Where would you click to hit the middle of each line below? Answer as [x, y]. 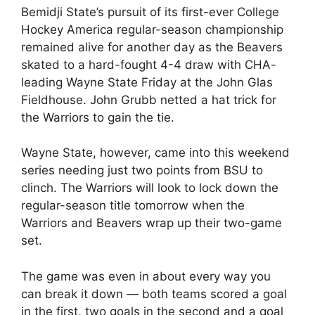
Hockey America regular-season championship [152, 29]
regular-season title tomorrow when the [133, 205]
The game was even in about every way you [146, 276]
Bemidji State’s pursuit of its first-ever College [150, 12]
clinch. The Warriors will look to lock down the [150, 188]
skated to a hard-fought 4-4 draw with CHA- [149, 64]
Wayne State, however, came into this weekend [155, 153]
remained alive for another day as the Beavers [152, 47]
